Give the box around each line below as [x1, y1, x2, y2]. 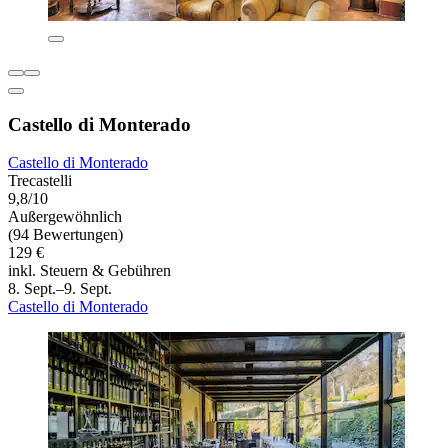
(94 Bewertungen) [8, 226, 123, 244]
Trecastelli [8, 172, 72, 190]
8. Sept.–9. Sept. [8, 280, 112, 298]
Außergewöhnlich [8, 208, 122, 226]
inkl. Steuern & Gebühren [8, 262, 171, 280]
